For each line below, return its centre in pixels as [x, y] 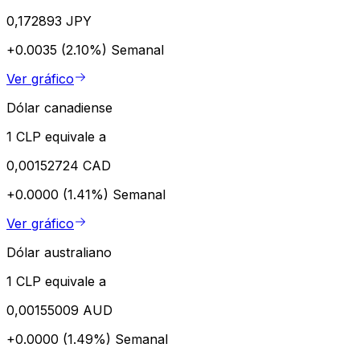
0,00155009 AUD [59, 310]
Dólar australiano [59, 252]
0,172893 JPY [49, 20]
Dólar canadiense [59, 107]
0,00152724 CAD [59, 165]
